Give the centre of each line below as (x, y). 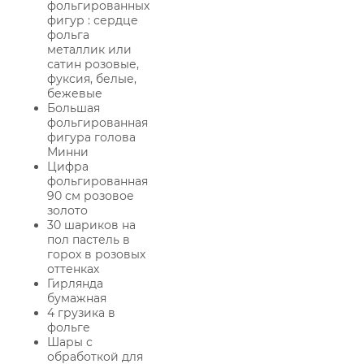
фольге (69, 328)
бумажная (77, 299)
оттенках (73, 269)
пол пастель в (89, 240)
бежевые (75, 94)
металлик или (89, 50)
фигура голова (91, 138)
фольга (68, 35)
